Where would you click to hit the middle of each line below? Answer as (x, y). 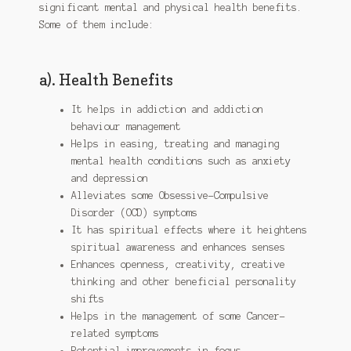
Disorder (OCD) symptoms (134, 212)
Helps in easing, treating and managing (175, 143)
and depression (109, 178)
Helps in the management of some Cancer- (178, 316)
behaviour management (126, 126)
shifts (87, 299)
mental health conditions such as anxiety (181, 161)
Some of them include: (96, 24)
